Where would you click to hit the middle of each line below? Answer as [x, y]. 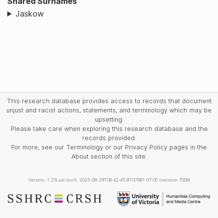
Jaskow [29, 13]
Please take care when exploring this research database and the [109, 128]
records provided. [109, 138]
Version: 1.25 [42, 180]
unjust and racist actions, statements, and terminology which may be [109, 110]
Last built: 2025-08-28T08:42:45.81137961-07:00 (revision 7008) [123, 180]
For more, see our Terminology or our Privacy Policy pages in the [109, 147]
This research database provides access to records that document [109, 101]
